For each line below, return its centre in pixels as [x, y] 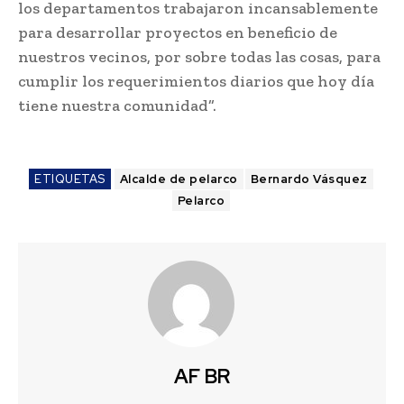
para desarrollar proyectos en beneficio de [178, 33]
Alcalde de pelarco [179, 179]
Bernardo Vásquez [309, 179]
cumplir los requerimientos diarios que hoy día [196, 82]
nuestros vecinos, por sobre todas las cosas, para [199, 57]
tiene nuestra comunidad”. [117, 106]
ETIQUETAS [70, 179]
